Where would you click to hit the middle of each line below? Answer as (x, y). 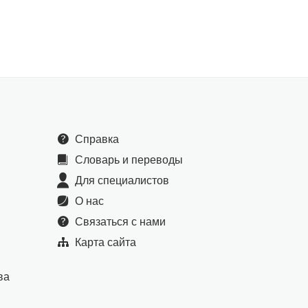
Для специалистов (122, 180)
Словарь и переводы (129, 159)
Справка (97, 139)
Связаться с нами (121, 221)
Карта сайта (106, 242)
